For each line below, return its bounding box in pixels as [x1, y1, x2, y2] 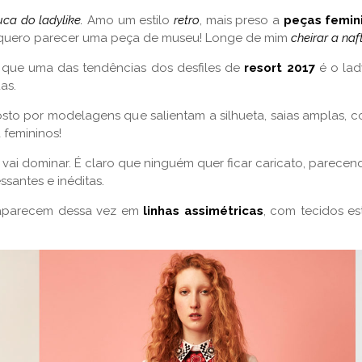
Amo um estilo [87, 13, 174, 28]
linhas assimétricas [143, 204, 263, 219]
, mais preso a [200, 13, 284, 28]
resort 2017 [244, 61, 315, 76]
